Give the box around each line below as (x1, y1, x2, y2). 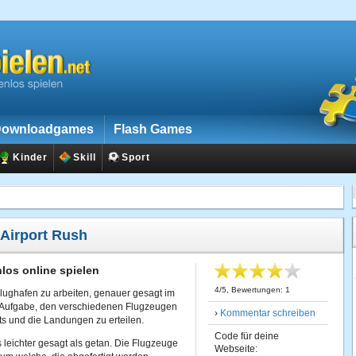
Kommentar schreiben (220, 308, 315, 319)
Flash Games (114, 122, 192, 136)
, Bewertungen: (226, 285, 285, 294)
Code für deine (215, 331, 279, 342)
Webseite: (215, 343, 257, 354)
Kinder (13, 152, 48, 163)
